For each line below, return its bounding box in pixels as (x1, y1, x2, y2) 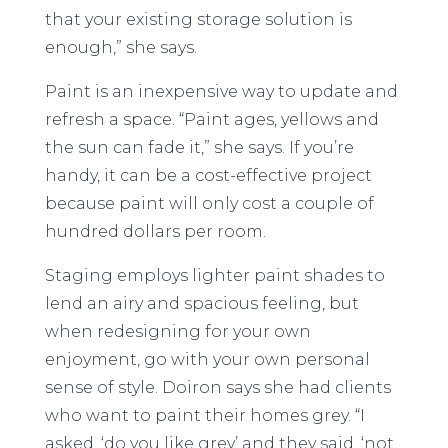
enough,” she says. (44, 38, 197, 57)
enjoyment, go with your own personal (44, 350, 370, 369)
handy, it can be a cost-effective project (44, 166, 372, 185)
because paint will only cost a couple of (44, 194, 374, 213)
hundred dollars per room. (44, 222, 266, 241)
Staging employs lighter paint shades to (44, 266, 385, 285)
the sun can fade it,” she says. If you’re (44, 138, 354, 157)
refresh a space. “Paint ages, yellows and (44, 110, 379, 129)
